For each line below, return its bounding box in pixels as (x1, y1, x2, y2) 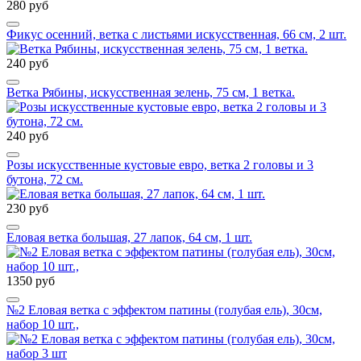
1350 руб (6, 274, 55, 288)
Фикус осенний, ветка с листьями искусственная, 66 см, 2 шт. (6, 27, 346, 41)
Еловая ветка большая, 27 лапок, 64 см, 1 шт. (6, 230, 252, 244)
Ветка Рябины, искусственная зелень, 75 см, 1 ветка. (6, 85, 295, 99)
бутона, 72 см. (6, 172, 83, 186)
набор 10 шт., (6, 317, 79, 331)
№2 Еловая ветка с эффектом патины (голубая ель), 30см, (6, 303, 322, 317)
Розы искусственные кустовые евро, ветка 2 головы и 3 (6, 158, 313, 172)
